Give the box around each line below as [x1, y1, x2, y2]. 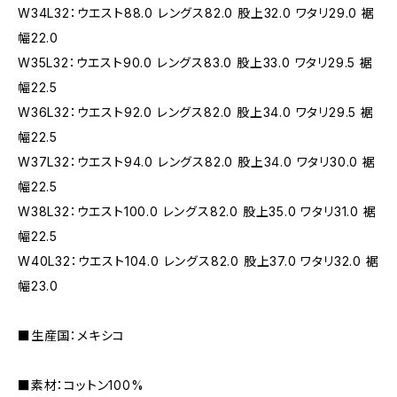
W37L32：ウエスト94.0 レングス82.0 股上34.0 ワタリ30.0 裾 [18, 154, 376, 169]
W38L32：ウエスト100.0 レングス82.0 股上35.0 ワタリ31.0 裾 [18, 204, 377, 219]
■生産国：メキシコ [18, 328, 126, 343]
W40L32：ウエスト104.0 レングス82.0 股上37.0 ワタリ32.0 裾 [18, 253, 379, 269]
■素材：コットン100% [18, 378, 144, 393]
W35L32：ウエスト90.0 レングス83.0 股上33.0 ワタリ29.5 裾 [18, 55, 373, 70]
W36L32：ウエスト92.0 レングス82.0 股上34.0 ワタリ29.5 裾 [18, 105, 374, 120]
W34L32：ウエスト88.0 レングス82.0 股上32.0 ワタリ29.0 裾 [18, 5, 375, 20]
